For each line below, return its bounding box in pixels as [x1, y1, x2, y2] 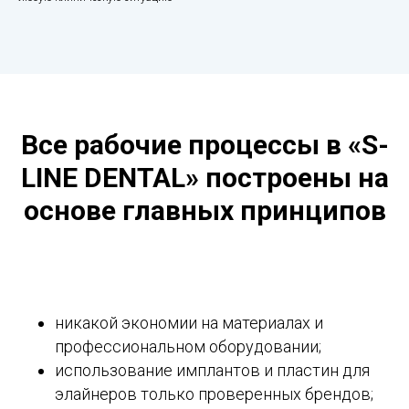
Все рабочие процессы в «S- [20, 129, 389, 162]
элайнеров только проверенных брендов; [55, 384, 373, 404]
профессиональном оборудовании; [55, 337, 321, 357]
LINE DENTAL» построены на [20, 162, 389, 194]
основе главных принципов [23, 194, 386, 227]
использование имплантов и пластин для [55, 361, 370, 381]
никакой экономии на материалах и [55, 313, 323, 333]
